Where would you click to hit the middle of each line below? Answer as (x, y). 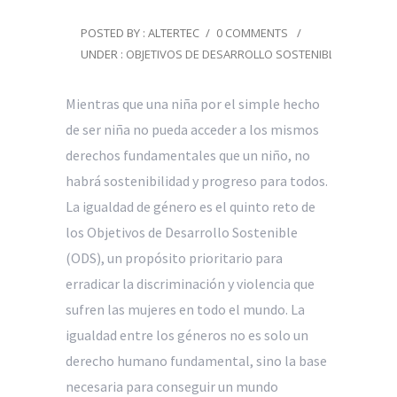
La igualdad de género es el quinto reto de (191, 206)
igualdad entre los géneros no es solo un (187, 335)
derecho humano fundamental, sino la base (196, 360)
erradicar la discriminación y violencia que (190, 283)
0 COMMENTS (252, 32)
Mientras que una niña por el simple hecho (193, 103)
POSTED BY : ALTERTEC (140, 32)
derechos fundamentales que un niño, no (188, 155)
